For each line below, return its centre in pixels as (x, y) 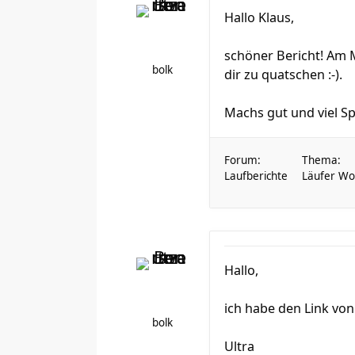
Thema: (321, 160)
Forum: (242, 160)
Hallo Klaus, (259, 17)
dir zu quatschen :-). (283, 74)
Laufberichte (256, 176)
